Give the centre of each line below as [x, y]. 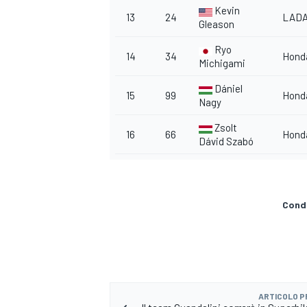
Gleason [217, 24]
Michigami [222, 63]
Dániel [229, 89]
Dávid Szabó [226, 142]
